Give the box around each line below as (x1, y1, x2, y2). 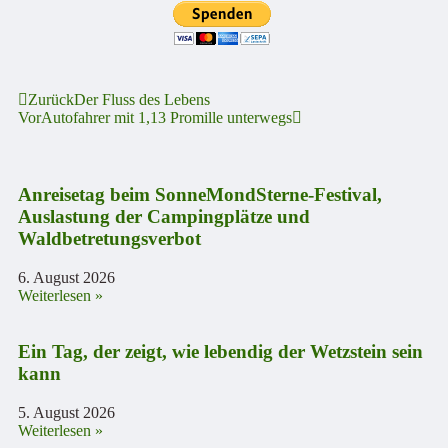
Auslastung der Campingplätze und (18, 206, 310, 228)
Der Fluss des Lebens (74, 91, 210, 109)
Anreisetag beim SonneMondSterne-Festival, (18, 184, 382, 206)
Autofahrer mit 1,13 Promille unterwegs (41, 109, 292, 127)
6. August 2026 (18, 268, 115, 286)
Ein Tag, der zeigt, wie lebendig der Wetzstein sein (18, 341, 423, 363)
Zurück (28, 91, 74, 109)
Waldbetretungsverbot (18, 228, 201, 250)
